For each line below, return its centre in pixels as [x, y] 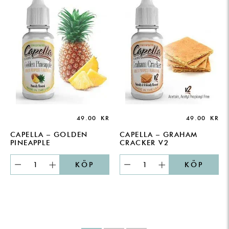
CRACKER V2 [144, 143]
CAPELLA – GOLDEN [49, 135]
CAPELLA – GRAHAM [159, 135]
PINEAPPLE [30, 143]
